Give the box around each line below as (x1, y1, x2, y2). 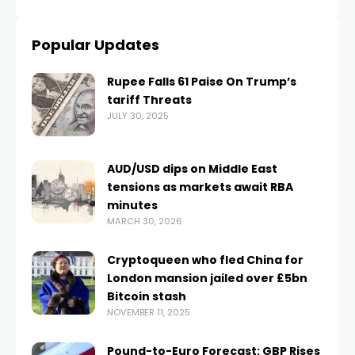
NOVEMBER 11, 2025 (107, 305, 190, 319)
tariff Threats (107, 91, 192, 108)
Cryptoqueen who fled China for (107, 251, 303, 268)
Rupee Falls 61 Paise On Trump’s (107, 73, 296, 90)
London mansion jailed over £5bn (107, 269, 307, 286)
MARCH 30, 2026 (107, 214, 182, 227)
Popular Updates (32, 34, 159, 55)
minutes (107, 197, 158, 213)
